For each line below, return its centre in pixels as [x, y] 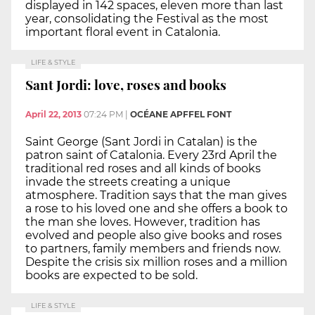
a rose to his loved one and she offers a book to [156, 209]
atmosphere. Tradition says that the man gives [156, 195]
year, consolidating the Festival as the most [147, 18]
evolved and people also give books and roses [154, 236]
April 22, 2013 [53, 115]
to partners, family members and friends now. [153, 249]
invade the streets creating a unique [128, 182]
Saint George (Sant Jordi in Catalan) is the [141, 142]
